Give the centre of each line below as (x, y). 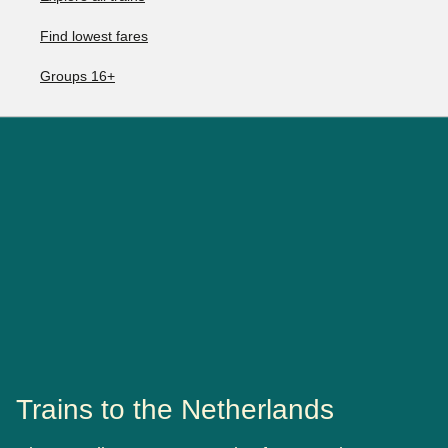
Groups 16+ (77, 76)
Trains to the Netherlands (175, 410)
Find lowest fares (94, 36)
